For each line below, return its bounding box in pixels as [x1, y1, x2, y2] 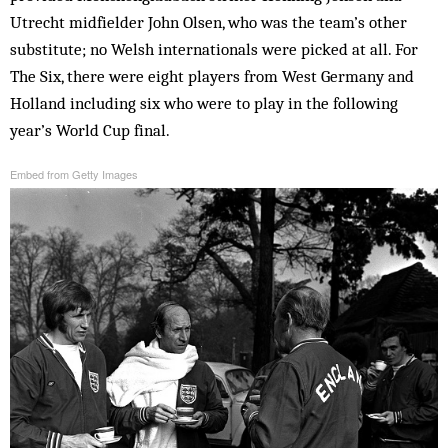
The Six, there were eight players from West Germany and [10, 66, 414, 87]
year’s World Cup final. [10, 120, 170, 141]
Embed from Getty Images [10, 166, 138, 183]
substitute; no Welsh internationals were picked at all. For [10, 39, 418, 60]
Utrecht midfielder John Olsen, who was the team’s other [10, 12, 407, 33]
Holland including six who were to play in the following [10, 93, 398, 114]
